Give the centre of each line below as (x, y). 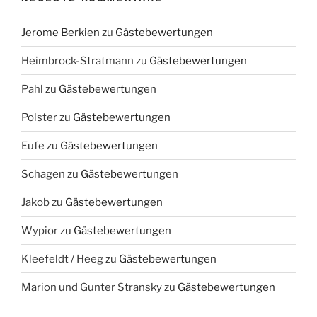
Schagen (43, 174)
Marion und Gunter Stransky (92, 287)
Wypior (40, 230)
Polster (39, 117)
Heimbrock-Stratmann (77, 60)
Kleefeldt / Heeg (62, 259)
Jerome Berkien (60, 32)
